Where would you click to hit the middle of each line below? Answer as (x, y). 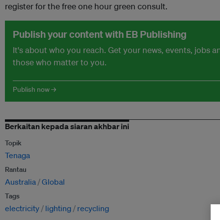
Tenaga (17, 155)
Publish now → (34, 89)
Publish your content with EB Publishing (100, 34)
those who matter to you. (60, 62)
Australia (20, 182)
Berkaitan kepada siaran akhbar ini (67, 126)
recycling (93, 208)
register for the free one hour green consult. (86, 6)
